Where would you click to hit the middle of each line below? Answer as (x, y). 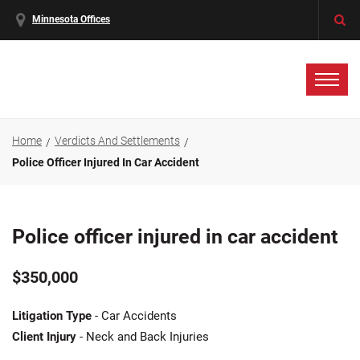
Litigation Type (52, 316)
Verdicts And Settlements (117, 141)
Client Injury (44, 337)
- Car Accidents (134, 316)
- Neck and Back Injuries (143, 337)
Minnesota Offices (71, 20)
